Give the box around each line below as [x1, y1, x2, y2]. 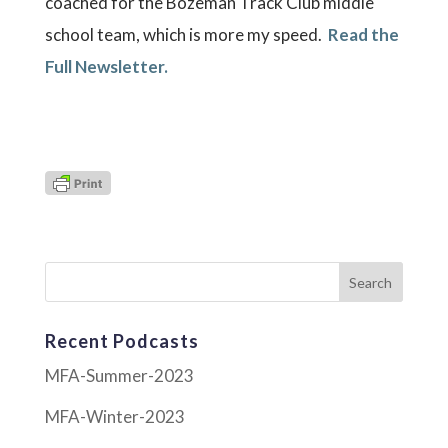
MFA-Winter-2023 [44, 405, 185, 427]
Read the [327, 24, 399, 45]
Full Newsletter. [44, 56, 168, 77]
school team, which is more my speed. [44, 24, 328, 45]
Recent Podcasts [44, 330, 199, 352]
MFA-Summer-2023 [44, 365, 194, 386]
